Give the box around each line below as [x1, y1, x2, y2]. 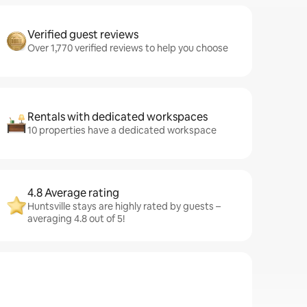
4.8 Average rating [27, 186, 119, 200]
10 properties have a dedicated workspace [27, 124, 217, 136]
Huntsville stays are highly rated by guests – [27, 200, 221, 212]
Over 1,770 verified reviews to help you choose [27, 42, 228, 54]
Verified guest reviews [27, 27, 138, 42]
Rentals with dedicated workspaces [27, 110, 208, 124]
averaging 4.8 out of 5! [27, 212, 125, 225]
